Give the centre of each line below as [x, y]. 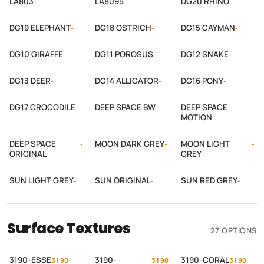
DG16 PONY [202, 81]
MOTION [196, 117]
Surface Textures [69, 228]
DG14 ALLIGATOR [127, 81]
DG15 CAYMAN [208, 28]
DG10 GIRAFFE [36, 54]
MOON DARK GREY [130, 144]
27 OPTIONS [233, 230]
